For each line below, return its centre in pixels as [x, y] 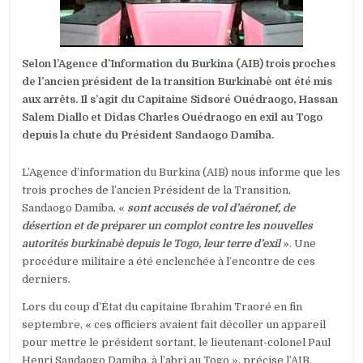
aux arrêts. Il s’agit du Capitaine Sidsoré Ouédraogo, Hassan [180, 100]
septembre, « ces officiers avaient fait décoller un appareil [174, 325]
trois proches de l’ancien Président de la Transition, [157, 190]
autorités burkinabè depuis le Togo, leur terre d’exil [152, 244]
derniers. [47, 280]
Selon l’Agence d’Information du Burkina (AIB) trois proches [179, 64]
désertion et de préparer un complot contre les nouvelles [168, 226]
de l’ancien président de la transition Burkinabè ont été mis [177, 82]
